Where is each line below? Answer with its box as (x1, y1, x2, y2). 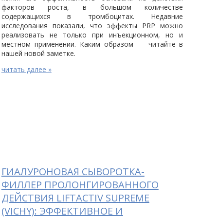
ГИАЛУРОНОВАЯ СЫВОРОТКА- (1, 165, 145, 179)
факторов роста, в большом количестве (1, 2, 183, 12)
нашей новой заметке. (1, 49, 75, 58)
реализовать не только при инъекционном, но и (1, 30, 183, 40)
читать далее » (1, 65, 52, 74)
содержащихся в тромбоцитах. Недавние (1, 12, 183, 21)
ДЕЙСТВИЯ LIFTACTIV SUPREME (1, 191, 149, 205)
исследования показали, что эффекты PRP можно (1, 21, 183, 31)
